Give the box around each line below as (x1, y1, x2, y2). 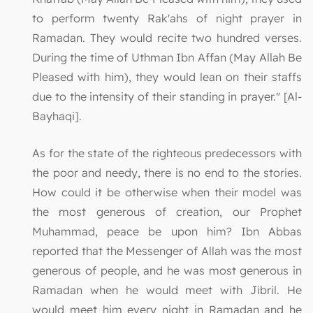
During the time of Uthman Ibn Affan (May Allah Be (32, 50, 302, 64)
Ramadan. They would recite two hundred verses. (32, 30, 302, 45)
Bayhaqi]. (32, 108, 82, 123)
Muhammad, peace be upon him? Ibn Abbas (32, 224, 302, 238)
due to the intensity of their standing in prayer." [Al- (32, 89, 302, 103)
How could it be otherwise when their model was (32, 184, 302, 199)
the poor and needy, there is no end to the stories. (32, 165, 302, 180)
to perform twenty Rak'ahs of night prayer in (32, 10, 302, 25)
